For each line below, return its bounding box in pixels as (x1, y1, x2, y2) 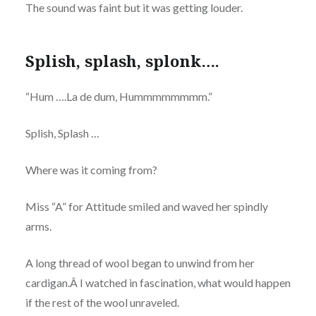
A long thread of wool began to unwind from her (25, 255, 255, 269)
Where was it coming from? (25, 162, 157, 176)
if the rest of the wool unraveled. (25, 295, 179, 309)
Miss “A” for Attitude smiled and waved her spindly (25, 199, 268, 213)
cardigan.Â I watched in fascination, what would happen (25, 275, 291, 289)
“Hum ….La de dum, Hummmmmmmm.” (25, 89, 212, 103)
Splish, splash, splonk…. (25, 49, 219, 71)
